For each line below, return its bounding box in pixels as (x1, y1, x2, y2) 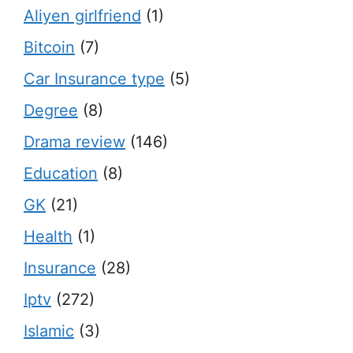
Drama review (24, 132, 125, 151)
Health (24, 227, 72, 246)
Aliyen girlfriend (24, 6, 141, 25)
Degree (24, 101, 78, 120)
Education (24, 164, 98, 183)
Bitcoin (24, 38, 75, 57)
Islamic (24, 321, 74, 340)
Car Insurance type (24, 69, 165, 88)
